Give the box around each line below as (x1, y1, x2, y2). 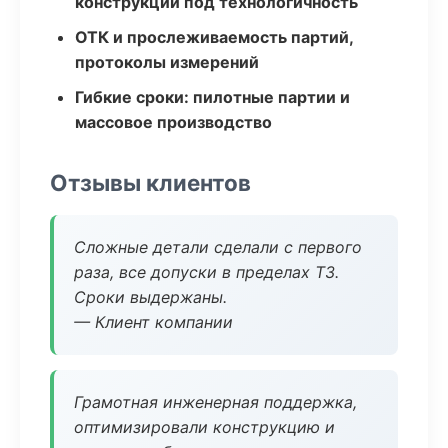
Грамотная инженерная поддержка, (74, 392, 357, 412)
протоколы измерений (75, 52, 259, 72)
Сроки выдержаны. (74, 287, 227, 307)
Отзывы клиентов (50, 169, 251, 196)
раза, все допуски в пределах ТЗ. (74, 262, 339, 282)
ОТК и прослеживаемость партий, (75, 27, 353, 47)
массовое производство (75, 112, 272, 132)
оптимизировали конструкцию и (74, 417, 335, 437)
